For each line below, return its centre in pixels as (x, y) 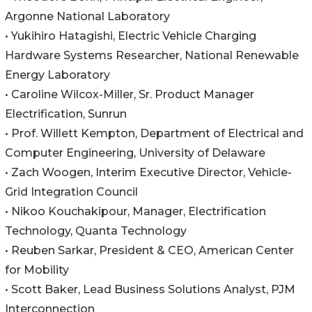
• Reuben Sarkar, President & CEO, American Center (149, 251)
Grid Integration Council (71, 192)
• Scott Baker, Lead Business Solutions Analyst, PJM (150, 290)
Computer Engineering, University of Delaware (135, 153)
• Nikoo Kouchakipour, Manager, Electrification (135, 212)
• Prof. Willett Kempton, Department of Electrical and (154, 134)
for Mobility (37, 270)
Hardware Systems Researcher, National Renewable (152, 56)
